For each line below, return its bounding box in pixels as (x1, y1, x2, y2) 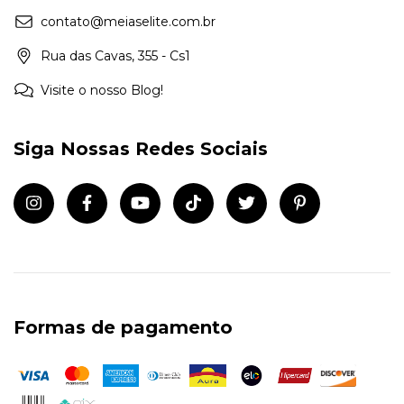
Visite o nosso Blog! (41, 81, 163, 98)
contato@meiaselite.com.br (41, 13, 216, 30)
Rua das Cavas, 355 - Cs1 (41, 47, 190, 64)
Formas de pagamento (14, 317, 233, 339)
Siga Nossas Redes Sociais (14, 137, 268, 160)
